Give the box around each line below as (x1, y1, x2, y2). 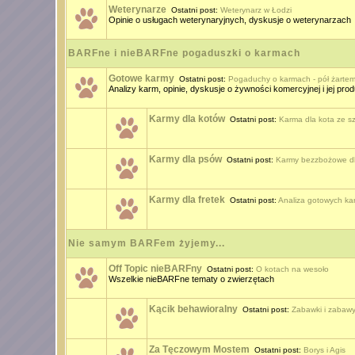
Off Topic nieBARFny (108, 263, 202, 274)
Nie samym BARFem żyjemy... (67, 238, 225, 249)
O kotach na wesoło (255, 265, 329, 273)
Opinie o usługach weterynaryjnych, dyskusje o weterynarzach (108, 15, 351, 25)
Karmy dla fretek (148, 194, 225, 205)
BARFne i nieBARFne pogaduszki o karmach (67, 48, 300, 59)
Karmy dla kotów (148, 113, 225, 124)
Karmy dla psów (148, 154, 222, 165)
